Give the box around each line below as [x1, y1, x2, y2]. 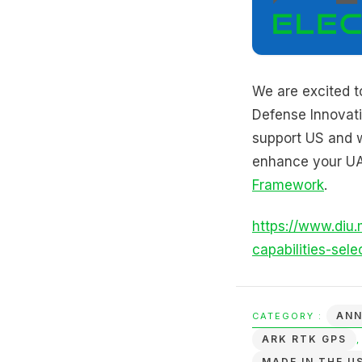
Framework [252, 177, 324, 194]
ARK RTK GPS [262, 333, 347, 346]
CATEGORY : [252, 310, 326, 322]
